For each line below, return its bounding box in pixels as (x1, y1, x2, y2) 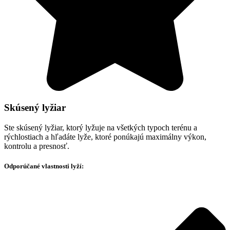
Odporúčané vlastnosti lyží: (4, 162, 84, 170)
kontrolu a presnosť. (4, 142, 69, 151)
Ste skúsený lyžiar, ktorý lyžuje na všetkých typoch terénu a (4, 123, 197, 132)
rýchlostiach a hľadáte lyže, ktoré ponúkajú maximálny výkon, (4, 132, 206, 142)
